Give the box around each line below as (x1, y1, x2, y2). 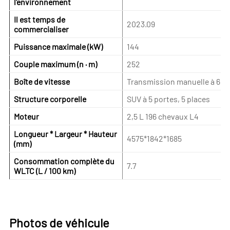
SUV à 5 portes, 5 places (126, 94, 210, 104)
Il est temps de (13, 14, 65, 25)
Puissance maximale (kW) (13, 42, 103, 52)
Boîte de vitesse (13, 76, 70, 87)
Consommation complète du (13, 156, 114, 166)
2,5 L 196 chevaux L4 (126, 111, 199, 122)
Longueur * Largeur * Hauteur (13, 129, 117, 139)
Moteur (13, 111, 39, 122)
